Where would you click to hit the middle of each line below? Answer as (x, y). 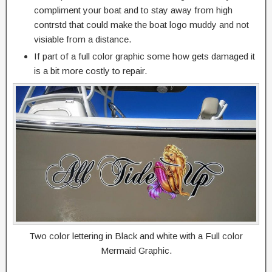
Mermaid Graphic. (136, 250)
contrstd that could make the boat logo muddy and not (141, 25)
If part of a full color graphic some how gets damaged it (144, 56)
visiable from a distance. (83, 39)
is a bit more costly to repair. (90, 71)
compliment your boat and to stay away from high (133, 10)
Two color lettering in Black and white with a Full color (136, 236)
